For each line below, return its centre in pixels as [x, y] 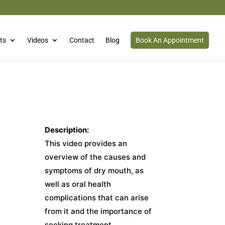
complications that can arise [97, 197]
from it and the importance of [98, 211]
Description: [67, 130]
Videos [38, 40]
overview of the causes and [95, 157]
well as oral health [78, 184]
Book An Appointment [170, 40]
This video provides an [86, 143]
